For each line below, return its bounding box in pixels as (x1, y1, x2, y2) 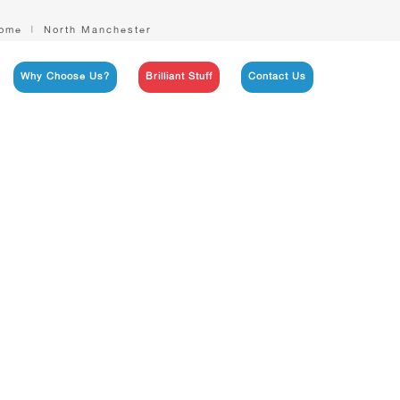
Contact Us (247, 70, 306, 83)
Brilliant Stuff (145, 70, 212, 83)
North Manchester (44, 23, 153, 36)
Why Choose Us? (20, 70, 110, 83)
